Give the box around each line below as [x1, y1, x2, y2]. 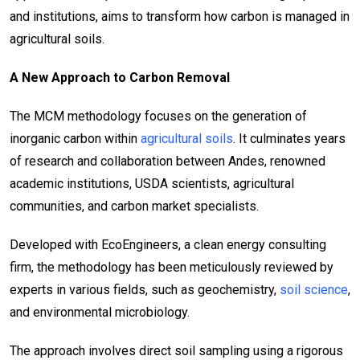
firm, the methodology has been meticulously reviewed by [10, 260, 333, 276]
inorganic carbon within [10, 131, 141, 147]
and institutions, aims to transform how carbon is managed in [10, 9, 350, 25]
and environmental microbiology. [10, 305, 190, 321]
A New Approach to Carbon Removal [10, 70, 230, 86]
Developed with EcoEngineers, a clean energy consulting [10, 237, 326, 253]
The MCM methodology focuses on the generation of [10, 108, 307, 125]
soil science [280, 282, 348, 298]
